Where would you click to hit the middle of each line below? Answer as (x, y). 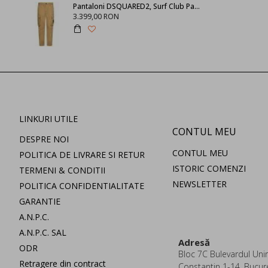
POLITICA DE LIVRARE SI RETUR (82, 155)
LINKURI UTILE (48, 119)
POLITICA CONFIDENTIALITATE (82, 186)
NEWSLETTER (200, 184)
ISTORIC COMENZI (209, 169)
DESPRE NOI (44, 139)
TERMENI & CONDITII (62, 170)
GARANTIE (40, 202)
